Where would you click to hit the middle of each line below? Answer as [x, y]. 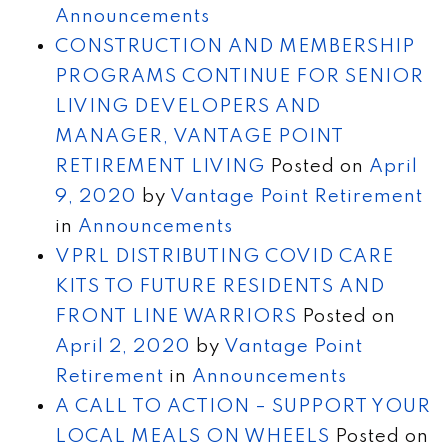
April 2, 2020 [123, 346]
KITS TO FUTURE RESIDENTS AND [220, 286]
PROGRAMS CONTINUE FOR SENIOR [239, 76]
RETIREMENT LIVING [160, 166]
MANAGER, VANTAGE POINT [199, 136]
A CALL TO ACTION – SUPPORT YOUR [243, 406]
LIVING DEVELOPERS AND [188, 106]
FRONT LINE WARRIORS [176, 316]
